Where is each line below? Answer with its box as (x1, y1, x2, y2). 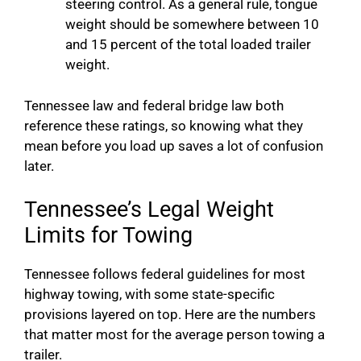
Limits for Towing (24, 222, 193, 249)
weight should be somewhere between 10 (65, 16, 319, 33)
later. (24, 157, 54, 174)
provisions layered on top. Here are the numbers (24, 306, 316, 323)
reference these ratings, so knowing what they (24, 117, 303, 134)
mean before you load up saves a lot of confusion (24, 137, 323, 154)
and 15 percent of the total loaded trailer (65, 36, 311, 53)
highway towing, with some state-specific (24, 286, 275, 303)
